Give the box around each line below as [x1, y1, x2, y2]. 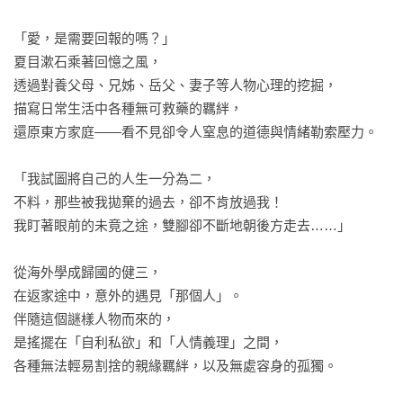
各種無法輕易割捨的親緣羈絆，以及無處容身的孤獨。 [13, 358, 337, 373]
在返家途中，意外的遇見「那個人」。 [13, 288, 243, 303]
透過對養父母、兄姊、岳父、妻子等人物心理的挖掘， [13, 77, 337, 93]
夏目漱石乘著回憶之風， [13, 54, 162, 69]
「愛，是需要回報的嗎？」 [13, 31, 175, 46]
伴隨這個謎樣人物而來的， [13, 311, 175, 327]
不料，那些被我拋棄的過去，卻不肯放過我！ [13, 194, 283, 210]
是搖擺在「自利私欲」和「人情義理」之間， [13, 335, 283, 350]
